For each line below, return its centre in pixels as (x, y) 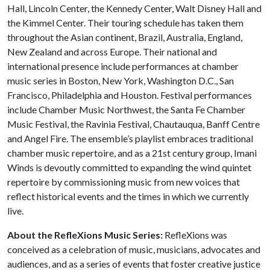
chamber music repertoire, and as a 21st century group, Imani (132, 153)
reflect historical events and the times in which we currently (128, 196)
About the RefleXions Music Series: (85, 235)
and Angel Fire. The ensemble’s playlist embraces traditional (130, 138)
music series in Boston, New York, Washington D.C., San (121, 80)
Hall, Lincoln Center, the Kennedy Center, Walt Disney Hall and (134, 8)
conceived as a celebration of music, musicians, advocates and (134, 249)
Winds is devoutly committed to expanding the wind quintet (129, 167)
